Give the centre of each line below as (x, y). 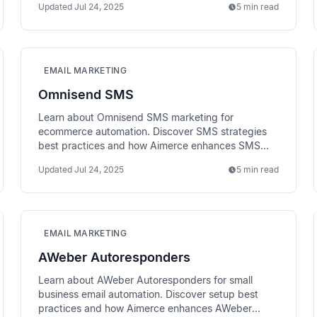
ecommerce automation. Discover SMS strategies (153, 131)
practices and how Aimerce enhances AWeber (145, 308)
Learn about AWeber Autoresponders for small (146, 280)
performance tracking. (90, 160)
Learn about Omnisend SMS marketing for (136, 117)
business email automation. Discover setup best (149, 294)
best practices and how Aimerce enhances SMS (150, 145)
